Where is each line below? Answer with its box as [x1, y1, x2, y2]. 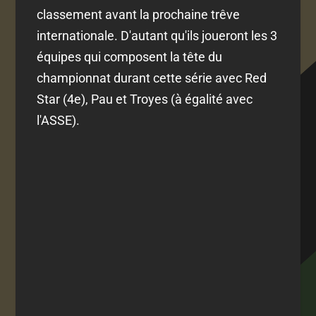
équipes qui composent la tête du [37, 49, 223, 65]
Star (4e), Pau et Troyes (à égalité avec [37, 92, 253, 107]
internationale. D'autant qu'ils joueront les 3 [37, 28, 278, 44]
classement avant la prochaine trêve [37, 7, 241, 23]
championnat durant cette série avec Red [37, 71, 267, 86]
